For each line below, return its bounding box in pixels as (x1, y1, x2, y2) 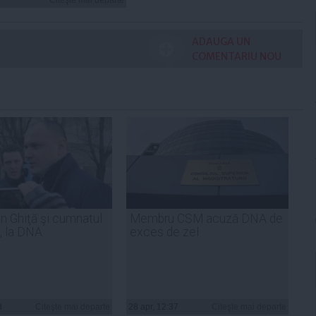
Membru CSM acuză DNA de (130, 211, 283, 226)
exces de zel (130, 224, 199, 239)
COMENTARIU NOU (192, 49, 281, 63)
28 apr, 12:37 (128, 301, 178, 312)
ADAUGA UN (192, 35, 250, 48)
